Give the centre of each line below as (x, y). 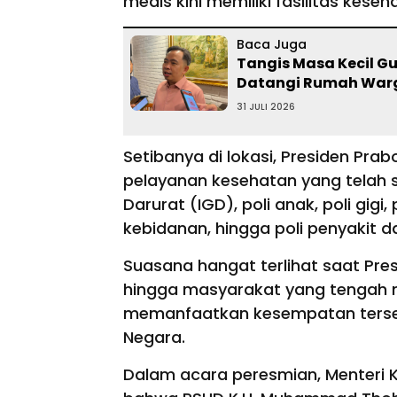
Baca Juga (272, 44)
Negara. (156, 337)
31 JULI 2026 (266, 107)
